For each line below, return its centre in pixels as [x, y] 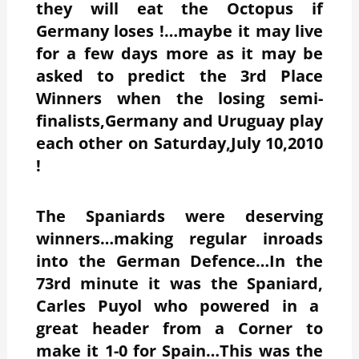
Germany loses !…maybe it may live [179, 30]
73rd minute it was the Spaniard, [179, 283]
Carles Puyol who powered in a [179, 305]
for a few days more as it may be [179, 53]
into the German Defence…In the [179, 260]
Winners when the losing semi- [179, 98]
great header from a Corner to [179, 328]
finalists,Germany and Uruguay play [179, 120]
